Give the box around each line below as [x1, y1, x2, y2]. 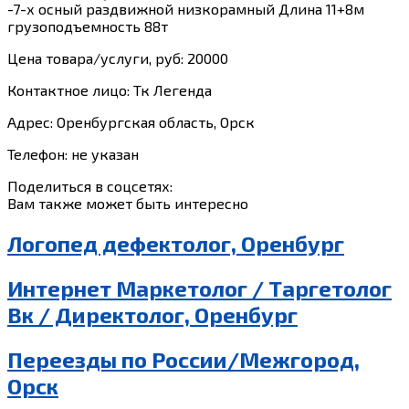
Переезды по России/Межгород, [7, 345, 360, 372]
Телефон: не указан [7, 144, 139, 163]
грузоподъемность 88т [7, 16, 168, 35]
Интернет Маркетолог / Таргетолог [7, 274, 392, 301]
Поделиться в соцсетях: [7, 176, 173, 194]
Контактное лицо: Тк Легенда [7, 80, 212, 99]
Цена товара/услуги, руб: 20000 [7, 48, 228, 67]
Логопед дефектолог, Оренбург [7, 229, 344, 257]
